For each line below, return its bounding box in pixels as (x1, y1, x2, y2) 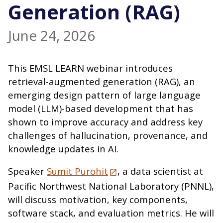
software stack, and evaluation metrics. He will (8, 206, 214, 219)
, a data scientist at (117, 164, 204, 177)
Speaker (8, 164, 47, 177)
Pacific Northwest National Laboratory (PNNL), (8, 179, 214, 192)
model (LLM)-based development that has (8, 102, 193, 114)
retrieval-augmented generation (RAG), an (8, 75, 195, 88)
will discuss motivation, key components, (8, 193, 188, 206)
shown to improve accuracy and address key (8, 115, 203, 128)
